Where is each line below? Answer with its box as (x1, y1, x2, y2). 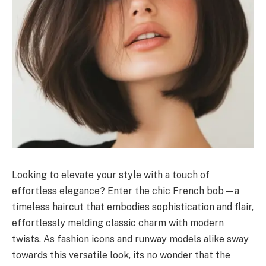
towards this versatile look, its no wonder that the (12, 249, 230, 261)
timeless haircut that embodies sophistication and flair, (12, 201, 254, 213)
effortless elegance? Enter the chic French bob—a (12, 185, 239, 197)
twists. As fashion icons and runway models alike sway (12, 233, 249, 245)
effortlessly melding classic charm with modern (12, 217, 224, 229)
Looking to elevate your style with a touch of (12, 169, 210, 180)
